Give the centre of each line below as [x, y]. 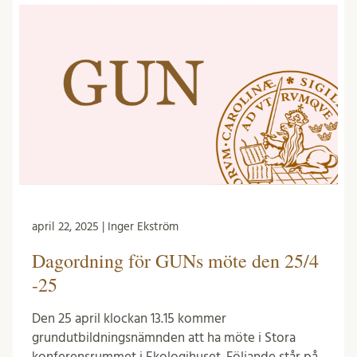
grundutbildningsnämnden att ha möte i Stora [164, 337]
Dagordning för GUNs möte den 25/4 [175, 260]
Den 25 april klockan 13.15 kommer [129, 318]
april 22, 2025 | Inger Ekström [105, 226]
